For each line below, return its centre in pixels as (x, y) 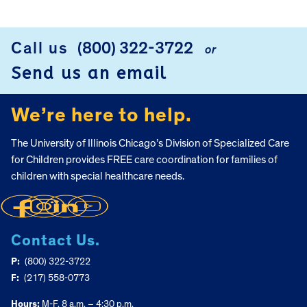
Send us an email (89, 73)
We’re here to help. (101, 115)
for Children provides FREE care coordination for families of (144, 159)
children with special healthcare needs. (98, 176)
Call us (40, 48)
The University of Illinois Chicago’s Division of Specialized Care (150, 143)
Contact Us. (56, 241)
